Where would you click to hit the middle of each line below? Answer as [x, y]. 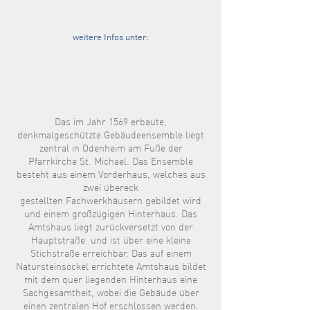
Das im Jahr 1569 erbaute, [111, 122]
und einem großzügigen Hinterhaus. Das [111, 215]
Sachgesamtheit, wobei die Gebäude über [111, 293]
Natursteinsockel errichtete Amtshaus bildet [111, 267]
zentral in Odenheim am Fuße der [111, 149]
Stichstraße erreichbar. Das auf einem [111, 254]
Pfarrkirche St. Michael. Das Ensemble [111, 162]
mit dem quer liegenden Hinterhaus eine [111, 280]
